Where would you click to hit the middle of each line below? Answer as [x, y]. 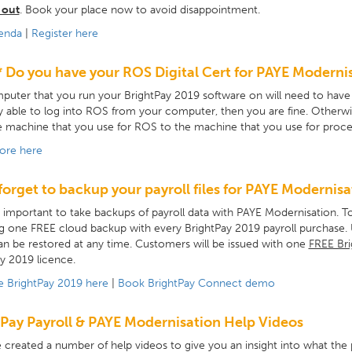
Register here [64, 33]
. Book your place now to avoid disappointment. [139, 10]
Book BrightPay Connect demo [196, 283]
